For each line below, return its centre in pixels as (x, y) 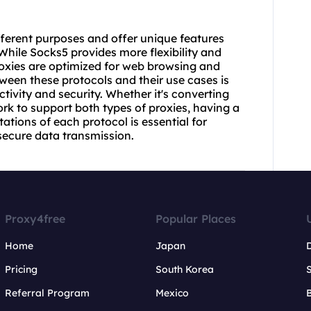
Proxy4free (35, 219)
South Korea (184, 270)
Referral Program (48, 293)
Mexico (172, 293)
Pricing (22, 270)
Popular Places (195, 219)
